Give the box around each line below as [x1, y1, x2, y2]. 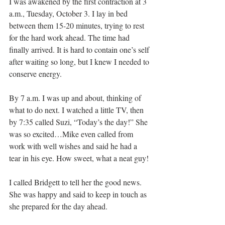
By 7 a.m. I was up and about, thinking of [9, 92, 143, 103]
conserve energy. [9, 68, 62, 79]
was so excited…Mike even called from [9, 128, 135, 139]
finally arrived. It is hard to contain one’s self [9, 44, 151, 55]
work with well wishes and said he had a [9, 140, 139, 151]
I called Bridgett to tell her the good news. [9, 176, 144, 187]
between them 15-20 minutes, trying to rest [9, 20, 146, 31]
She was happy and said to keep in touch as [9, 188, 149, 199]
